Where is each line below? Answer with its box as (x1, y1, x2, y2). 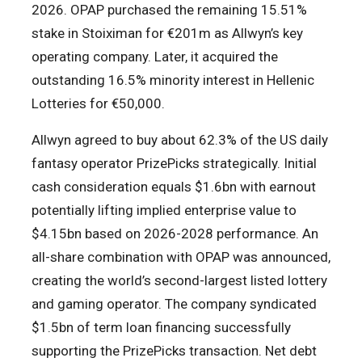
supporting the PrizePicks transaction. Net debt (32, 343, 317, 360)
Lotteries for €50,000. (32, 95, 165, 112)
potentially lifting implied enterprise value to (32, 202, 297, 219)
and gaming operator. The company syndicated (32, 296, 317, 313)
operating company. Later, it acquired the (32, 48, 278, 65)
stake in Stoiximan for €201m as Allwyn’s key (32, 25, 303, 42)
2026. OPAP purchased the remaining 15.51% (32, 2, 307, 19)
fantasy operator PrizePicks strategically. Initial (32, 155, 317, 172)
